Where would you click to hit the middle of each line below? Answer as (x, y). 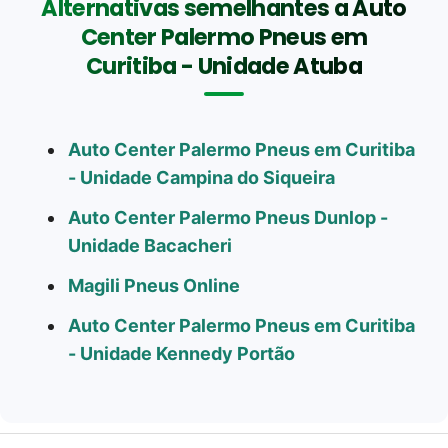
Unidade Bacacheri (150, 245)
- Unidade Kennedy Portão (181, 353)
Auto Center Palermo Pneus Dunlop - (228, 217)
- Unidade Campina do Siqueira (201, 177)
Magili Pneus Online (154, 285)
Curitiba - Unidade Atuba (224, 65)
